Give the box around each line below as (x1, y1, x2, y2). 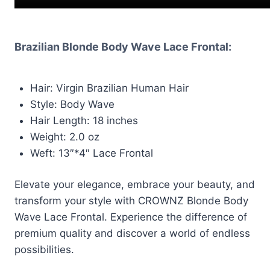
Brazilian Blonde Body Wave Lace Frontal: (14, 40, 231, 53)
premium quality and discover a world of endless (14, 227, 250, 240)
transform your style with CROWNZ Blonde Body (14, 195, 248, 207)
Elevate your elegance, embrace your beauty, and (14, 178, 255, 191)
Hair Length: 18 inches (30, 114, 138, 127)
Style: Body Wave (30, 98, 115, 110)
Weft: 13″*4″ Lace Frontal (30, 146, 153, 159)
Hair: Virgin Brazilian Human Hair (30, 81, 189, 94)
